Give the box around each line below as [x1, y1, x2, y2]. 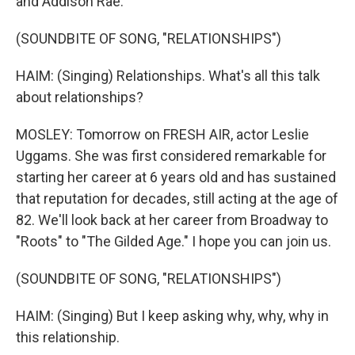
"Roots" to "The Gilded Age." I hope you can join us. [16, 233, 331, 250]
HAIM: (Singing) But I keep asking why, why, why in [16, 307, 329, 324]
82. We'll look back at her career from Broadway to [16, 212, 328, 228]
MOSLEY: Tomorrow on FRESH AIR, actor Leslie [16, 126, 309, 143]
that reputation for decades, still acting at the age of [16, 190, 338, 207]
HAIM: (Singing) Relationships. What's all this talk [16, 67, 320, 84]
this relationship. [16, 329, 120, 345]
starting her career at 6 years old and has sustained [16, 169, 336, 185]
